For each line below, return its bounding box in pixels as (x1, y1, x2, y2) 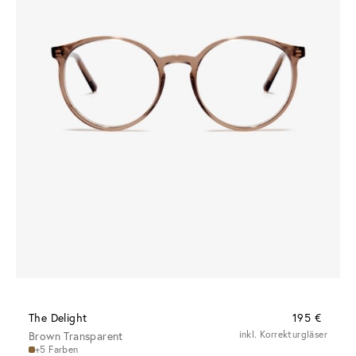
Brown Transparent (29, 328, 123, 344)
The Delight (29, 310, 87, 326)
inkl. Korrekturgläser (238, 328, 327, 341)
